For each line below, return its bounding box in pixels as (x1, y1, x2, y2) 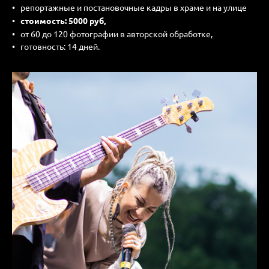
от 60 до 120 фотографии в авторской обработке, (20, 28, 213, 39)
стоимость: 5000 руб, (20, 14, 106, 26)
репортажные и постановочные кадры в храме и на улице (20, 1, 247, 13)
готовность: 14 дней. (20, 41, 100, 52)
